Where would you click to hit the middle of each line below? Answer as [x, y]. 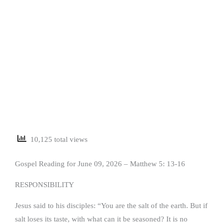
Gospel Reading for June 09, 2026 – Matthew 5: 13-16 [100, 164]
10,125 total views [57, 140]
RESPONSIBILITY [45, 184]
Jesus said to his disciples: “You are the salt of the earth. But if [111, 205]
